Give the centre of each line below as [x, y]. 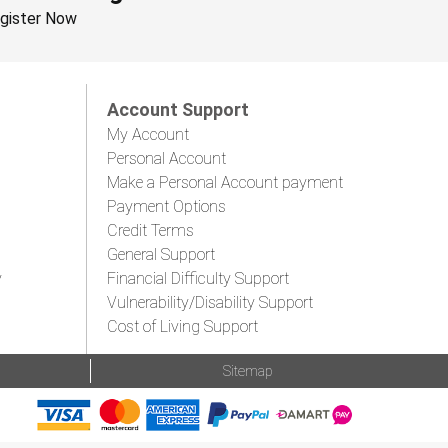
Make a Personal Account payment [225, 182]
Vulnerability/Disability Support [210, 302]
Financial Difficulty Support [198, 278]
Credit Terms [150, 230]
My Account [148, 134]
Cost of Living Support [182, 326]
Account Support [178, 109]
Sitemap [248, 370]
